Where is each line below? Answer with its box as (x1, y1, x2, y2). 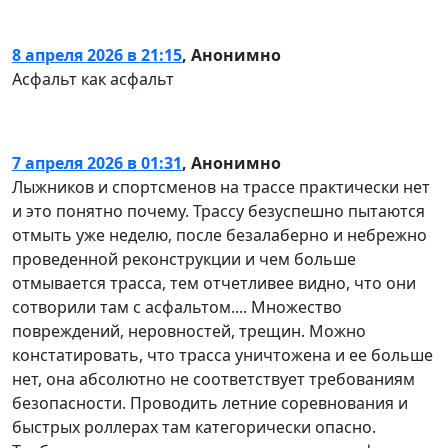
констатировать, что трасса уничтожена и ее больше (12, 343, 433, 366)
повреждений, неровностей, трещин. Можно (12, 319, 366, 342)
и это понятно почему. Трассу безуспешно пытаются (12, 199, 425, 222)
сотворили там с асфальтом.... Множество (12, 295, 342, 318)
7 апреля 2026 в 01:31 (12, 151, 182, 174)
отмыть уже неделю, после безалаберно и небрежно (12, 223, 427, 246)
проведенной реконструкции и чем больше (12, 247, 356, 270)
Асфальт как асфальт (12, 67, 174, 90)
